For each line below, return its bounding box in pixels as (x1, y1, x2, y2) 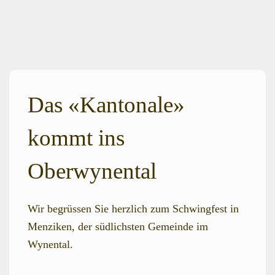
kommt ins (28, 125, 125, 150)
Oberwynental (28, 158, 157, 184)
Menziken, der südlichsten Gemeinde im (28, 220, 208, 233)
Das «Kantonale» (28, 91, 185, 117)
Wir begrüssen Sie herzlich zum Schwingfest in (28, 202, 239, 215)
